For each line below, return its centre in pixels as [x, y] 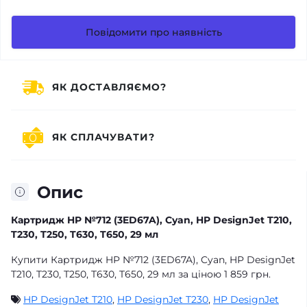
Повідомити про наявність [153, 32]
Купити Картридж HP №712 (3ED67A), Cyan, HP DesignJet [153, 259]
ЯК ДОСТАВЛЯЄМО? [109, 87]
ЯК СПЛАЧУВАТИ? [103, 137]
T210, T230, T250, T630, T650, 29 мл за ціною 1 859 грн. [141, 274]
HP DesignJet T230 [163, 299]
